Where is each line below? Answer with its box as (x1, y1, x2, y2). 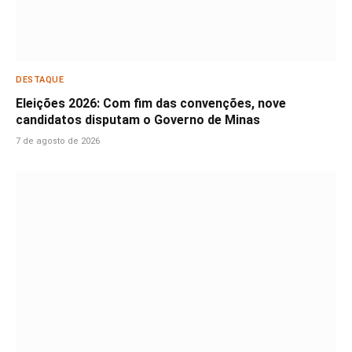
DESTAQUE (16, 75, 64, 86)
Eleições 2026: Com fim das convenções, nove (16, 96, 286, 112)
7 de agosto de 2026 (16, 136, 100, 147)
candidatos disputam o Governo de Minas (16, 112, 260, 128)
